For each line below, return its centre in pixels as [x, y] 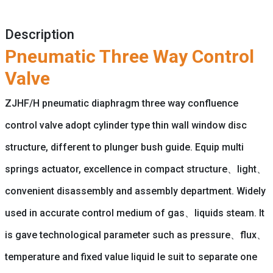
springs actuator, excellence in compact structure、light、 [135, 169]
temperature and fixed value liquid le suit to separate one [131, 257]
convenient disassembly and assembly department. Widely [135, 191]
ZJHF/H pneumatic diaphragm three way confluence [121, 104]
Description [39, 34]
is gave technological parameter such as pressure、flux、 [135, 235]
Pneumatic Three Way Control [129, 57]
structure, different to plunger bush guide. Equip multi [124, 147]
